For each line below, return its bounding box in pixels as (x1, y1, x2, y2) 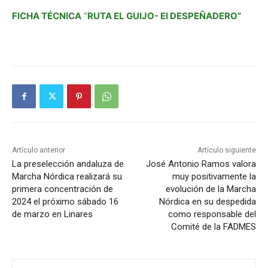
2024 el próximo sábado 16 (12, 196, 118, 208)
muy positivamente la (172, 171, 256, 182)
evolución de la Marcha (165, 184, 256, 195)
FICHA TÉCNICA (12, 10, 81, 22)
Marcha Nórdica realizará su (12, 171, 122, 182)
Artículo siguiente (197, 146, 256, 155)
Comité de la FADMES (170, 221, 256, 233)
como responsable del (167, 209, 256, 220)
